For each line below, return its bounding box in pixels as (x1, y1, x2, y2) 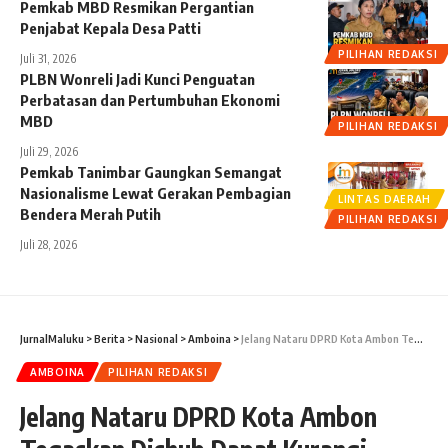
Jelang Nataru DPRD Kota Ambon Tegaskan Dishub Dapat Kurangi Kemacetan (241, 332, 414, 346)
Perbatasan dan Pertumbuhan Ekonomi (20, 91, 280, 110)
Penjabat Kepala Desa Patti (20, 19, 201, 38)
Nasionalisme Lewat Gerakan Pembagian (20, 184, 291, 203)
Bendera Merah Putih (20, 205, 161, 224)
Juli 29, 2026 (20, 144, 78, 160)
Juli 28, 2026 (20, 237, 77, 253)
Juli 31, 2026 (20, 51, 76, 67)
